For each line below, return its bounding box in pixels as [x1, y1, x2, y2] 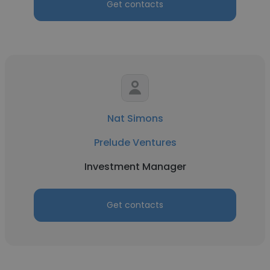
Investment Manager [84, 160, 186, 174]
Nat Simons [107, 111, 163, 125]
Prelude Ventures [93, 136, 177, 149]
